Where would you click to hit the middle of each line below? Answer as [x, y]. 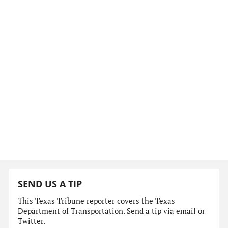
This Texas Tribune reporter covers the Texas [97, 201]
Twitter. [32, 221]
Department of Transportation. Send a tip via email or [112, 211]
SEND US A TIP [50, 184]
